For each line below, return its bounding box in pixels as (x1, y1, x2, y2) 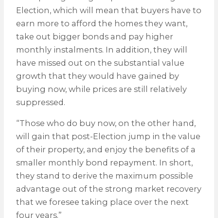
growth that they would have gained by (16, 71, 179, 81)
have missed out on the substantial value (16, 58, 184, 68)
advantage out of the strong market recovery (16, 184, 201, 194)
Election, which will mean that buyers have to (16, 5, 201, 16)
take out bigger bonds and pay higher (16, 32, 173, 42)
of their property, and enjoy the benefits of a (16, 145, 196, 155)
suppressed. (16, 97, 65, 108)
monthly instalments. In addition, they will (16, 45, 187, 55)
